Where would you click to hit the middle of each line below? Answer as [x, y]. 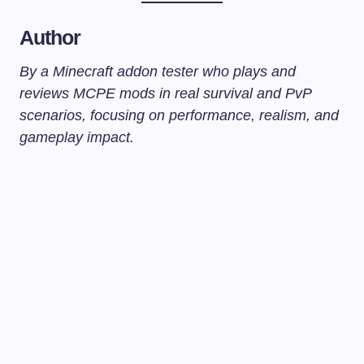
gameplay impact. [77, 137]
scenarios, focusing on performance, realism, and [179, 115]
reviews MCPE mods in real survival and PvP [165, 93]
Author [50, 37]
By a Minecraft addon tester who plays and [158, 71]
